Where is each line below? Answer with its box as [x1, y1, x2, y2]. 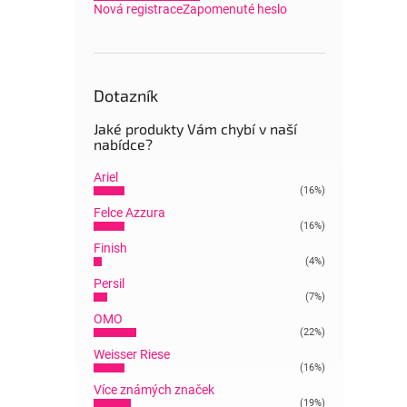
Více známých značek [94, 382, 214, 397]
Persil [94, 276, 124, 291]
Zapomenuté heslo [183, 2, 287, 16]
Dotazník [94, 85, 158, 105]
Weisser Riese [94, 347, 170, 362]
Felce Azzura [94, 205, 165, 220]
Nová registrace [94, 2, 183, 16]
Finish [94, 241, 127, 255]
